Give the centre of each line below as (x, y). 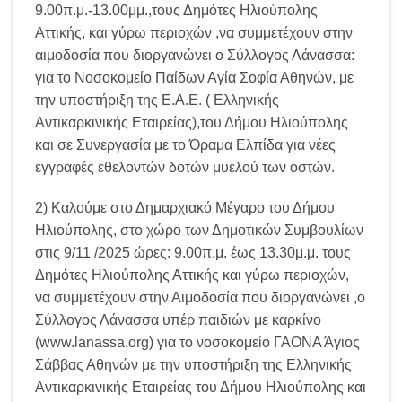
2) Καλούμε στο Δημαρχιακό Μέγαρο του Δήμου (185, 208)
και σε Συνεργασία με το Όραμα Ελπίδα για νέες (185, 144)
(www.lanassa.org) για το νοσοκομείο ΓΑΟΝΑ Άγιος (197, 343)
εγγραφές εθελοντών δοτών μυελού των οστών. (185, 167)
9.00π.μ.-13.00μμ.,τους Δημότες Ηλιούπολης (176, 10)
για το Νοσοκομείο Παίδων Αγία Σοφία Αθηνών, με (194, 77)
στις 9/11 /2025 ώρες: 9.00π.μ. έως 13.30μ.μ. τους (193, 253)
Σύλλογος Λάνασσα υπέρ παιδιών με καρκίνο (178, 320)
